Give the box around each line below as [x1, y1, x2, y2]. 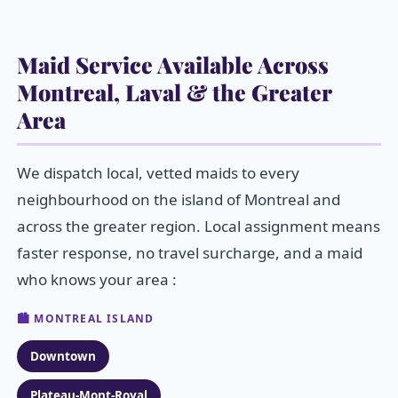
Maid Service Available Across [17, 50, 329, 80]
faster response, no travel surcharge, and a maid [17, 243, 362, 264]
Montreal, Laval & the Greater [17, 77, 332, 107]
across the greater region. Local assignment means [17, 216, 380, 237]
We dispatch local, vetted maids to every [17, 163, 299, 184]
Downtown [30, 348, 96, 365]
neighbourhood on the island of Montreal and [17, 189, 340, 211]
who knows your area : [17, 269, 177, 291]
